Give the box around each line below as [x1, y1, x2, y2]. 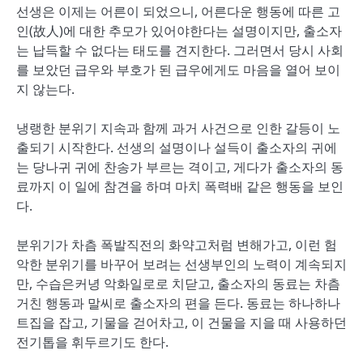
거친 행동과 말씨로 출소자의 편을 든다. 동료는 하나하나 [16, 294, 340, 312]
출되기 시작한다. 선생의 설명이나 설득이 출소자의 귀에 [16, 139, 337, 156]
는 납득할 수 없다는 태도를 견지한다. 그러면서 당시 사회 [16, 41, 344, 59]
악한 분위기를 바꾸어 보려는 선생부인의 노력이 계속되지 [16, 255, 347, 273]
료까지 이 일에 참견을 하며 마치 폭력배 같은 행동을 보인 [16, 177, 344, 195]
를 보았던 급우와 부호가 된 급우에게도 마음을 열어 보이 [16, 61, 340, 79]
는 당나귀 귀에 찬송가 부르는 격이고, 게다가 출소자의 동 [16, 158, 344, 176]
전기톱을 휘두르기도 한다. [16, 333, 169, 351]
